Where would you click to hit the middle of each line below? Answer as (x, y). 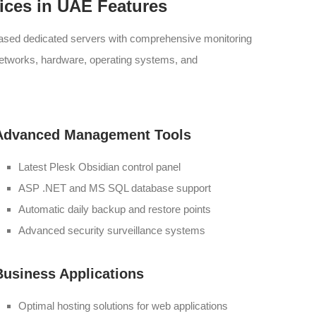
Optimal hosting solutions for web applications (123, 306)
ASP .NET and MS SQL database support (115, 188)
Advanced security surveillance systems (112, 230)
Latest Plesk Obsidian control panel (99, 167)
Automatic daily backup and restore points (115, 209)
